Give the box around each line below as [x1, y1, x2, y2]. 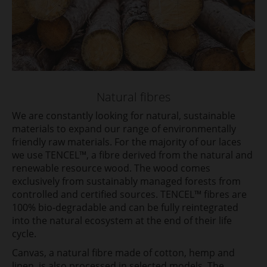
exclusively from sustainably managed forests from [12, 174, 241, 188]
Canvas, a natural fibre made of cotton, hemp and [12, 246, 235, 259]
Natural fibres [97, 88, 170, 105]
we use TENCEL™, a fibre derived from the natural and [12, 148, 253, 162]
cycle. [12, 226, 39, 240]
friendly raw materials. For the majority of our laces [12, 135, 241, 148]
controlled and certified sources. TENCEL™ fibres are [12, 187, 247, 201]
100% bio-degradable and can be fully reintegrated [12, 200, 238, 214]
